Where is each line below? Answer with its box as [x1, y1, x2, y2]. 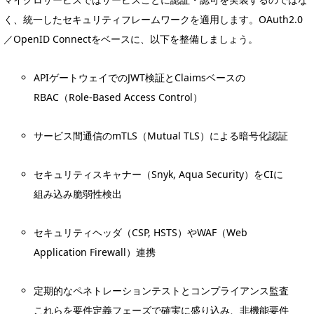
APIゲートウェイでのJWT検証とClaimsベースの [34, 70, 246, 84]
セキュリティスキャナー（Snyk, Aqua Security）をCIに [34, 167, 284, 181]
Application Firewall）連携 [34, 245, 156, 259]
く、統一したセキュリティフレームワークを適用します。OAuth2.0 [4, 12, 303, 26]
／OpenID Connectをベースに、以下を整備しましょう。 [4, 32, 258, 46]
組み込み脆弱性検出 [34, 186, 123, 200]
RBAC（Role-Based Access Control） [34, 90, 203, 104]
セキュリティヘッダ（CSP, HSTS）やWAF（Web [34, 225, 248, 239]
